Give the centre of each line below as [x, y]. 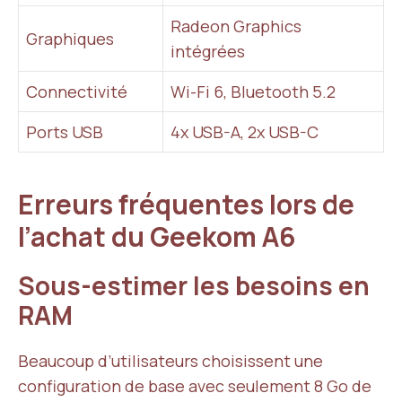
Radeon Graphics [236, 26]
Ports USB [65, 132]
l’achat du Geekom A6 [160, 236]
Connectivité [77, 92]
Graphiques [70, 39]
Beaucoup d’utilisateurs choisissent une [170, 361]
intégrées [208, 51]
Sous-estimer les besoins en [194, 285]
